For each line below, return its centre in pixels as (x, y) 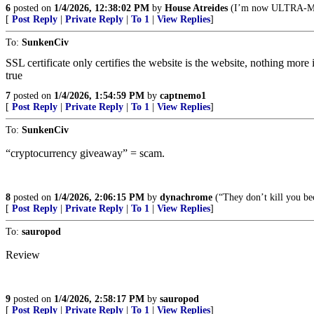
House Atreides (196, 8)
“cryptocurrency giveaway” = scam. (85, 153)
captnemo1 (183, 96)
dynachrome (186, 197)
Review (23, 255)
